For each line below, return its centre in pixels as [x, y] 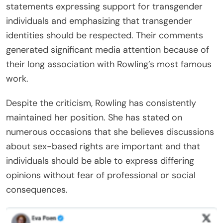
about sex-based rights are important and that [103, 147]
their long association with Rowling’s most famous [109, 64]
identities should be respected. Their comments [105, 36]
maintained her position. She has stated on [94, 118]
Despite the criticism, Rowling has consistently [101, 103]
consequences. [37, 190]
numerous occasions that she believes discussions [110, 132]
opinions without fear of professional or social [101, 175]
